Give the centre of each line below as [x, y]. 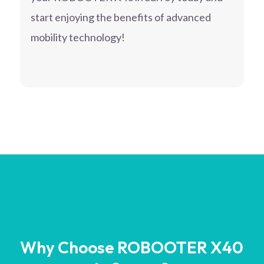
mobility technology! [77, 37]
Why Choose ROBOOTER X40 [132, 247]
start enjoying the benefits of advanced [121, 17]
